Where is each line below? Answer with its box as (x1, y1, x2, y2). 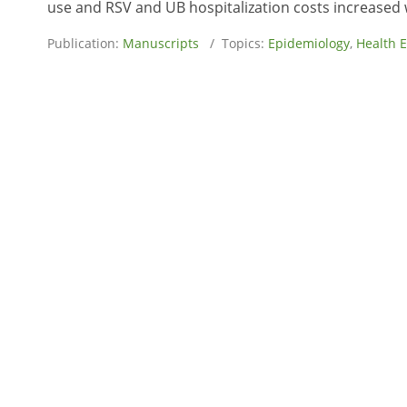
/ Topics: (199, 35, 268, 52)
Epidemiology (268, 35, 350, 52)
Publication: (47, 35, 123, 52)
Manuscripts (123, 35, 199, 52)
